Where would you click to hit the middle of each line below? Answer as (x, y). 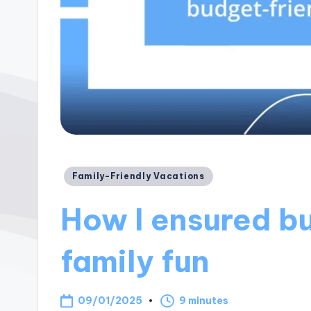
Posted (81, 175)
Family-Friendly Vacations (138, 176)
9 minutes (204, 301)
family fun (135, 261)
